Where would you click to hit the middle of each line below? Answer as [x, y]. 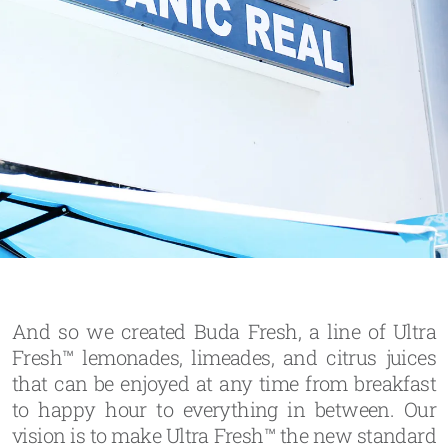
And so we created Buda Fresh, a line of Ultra [224, 331]
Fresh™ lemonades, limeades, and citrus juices [224, 357]
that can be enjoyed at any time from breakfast [224, 383]
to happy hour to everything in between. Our [224, 409]
